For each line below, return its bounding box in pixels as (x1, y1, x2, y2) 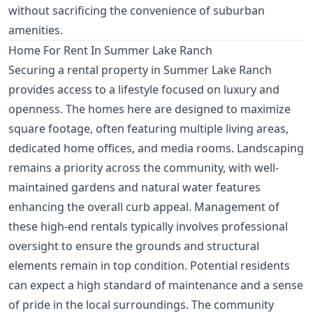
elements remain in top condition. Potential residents (8, 258, 290, 274)
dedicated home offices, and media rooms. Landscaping (8, 140, 304, 156)
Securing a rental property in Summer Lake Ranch (8, 62, 272, 78)
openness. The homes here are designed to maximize (8, 101, 291, 117)
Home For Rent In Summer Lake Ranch (8, 43, 212, 59)
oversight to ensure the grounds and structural (8, 238, 259, 254)
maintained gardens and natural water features (8, 180, 261, 196)
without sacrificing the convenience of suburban (8, 3, 265, 19)
